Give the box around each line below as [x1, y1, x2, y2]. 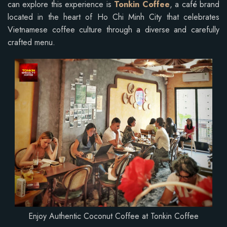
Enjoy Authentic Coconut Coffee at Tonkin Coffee [28, 210, 199, 222]
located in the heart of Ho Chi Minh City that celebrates [8, 11, 219, 23]
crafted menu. [8, 36, 55, 48]
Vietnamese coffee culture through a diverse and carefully [8, 23, 219, 35]
